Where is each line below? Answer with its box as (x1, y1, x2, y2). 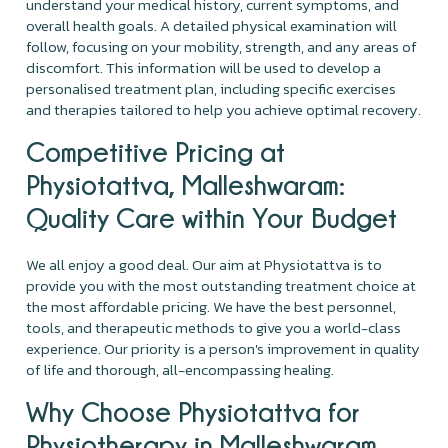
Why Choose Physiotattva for (26, 396, 361, 426)
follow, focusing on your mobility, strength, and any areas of (26, 34, 418, 58)
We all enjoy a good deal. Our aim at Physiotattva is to (26, 252, 383, 276)
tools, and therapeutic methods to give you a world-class (26, 315, 402, 339)
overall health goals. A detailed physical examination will (26, 13, 398, 37)
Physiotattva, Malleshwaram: (26, 169, 346, 199)
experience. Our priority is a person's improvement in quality (26, 336, 421, 360)
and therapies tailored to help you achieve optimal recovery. (26, 97, 422, 121)
